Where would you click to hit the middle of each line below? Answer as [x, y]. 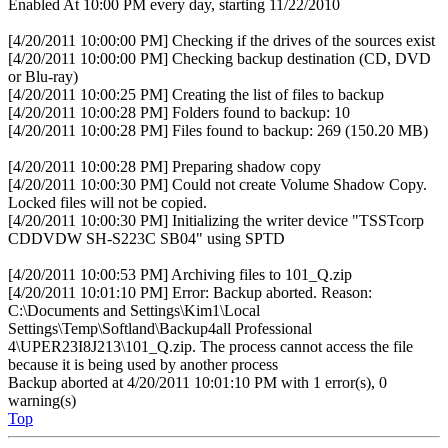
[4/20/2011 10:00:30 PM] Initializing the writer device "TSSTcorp [216, 220]
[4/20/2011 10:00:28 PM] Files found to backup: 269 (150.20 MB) [218, 130]
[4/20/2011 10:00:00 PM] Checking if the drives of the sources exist [221, 40]
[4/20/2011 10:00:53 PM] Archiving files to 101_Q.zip [180, 274]
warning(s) [42, 400]
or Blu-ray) [43, 76]
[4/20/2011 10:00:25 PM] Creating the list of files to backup [196, 94]
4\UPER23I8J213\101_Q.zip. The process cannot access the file [210, 346]
